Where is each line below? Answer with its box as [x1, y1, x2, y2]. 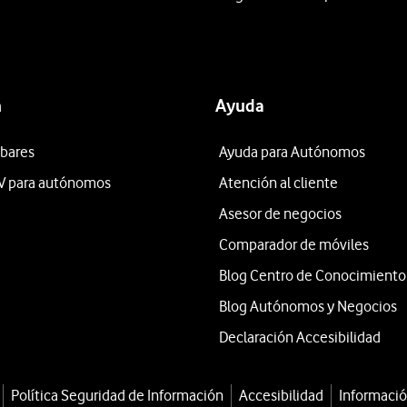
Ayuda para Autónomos [218, 143, 365, 161]
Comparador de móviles [218, 235, 369, 253]
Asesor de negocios [218, 204, 342, 223]
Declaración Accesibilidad [218, 328, 381, 346]
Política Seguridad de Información [10, 386, 223, 404]
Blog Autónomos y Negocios [218, 297, 397, 315]
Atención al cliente [218, 174, 338, 192]
